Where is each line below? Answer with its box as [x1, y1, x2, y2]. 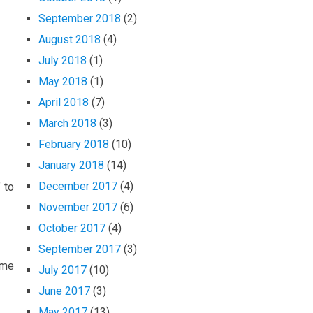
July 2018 [38, 54, 87, 68]
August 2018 [38, 33, 101, 47]
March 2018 [38, 117, 96, 131]
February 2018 [38, 138, 109, 152]
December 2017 [38, 180, 117, 194]
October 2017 [38, 221, 105, 235]
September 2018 [38, 12, 121, 26]
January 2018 [38, 159, 104, 173]
